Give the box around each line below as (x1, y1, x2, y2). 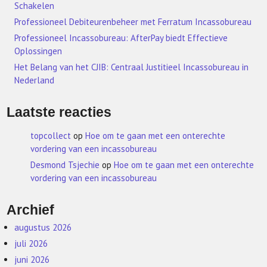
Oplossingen (14, 45, 63, 57)
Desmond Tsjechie (30, 159, 100, 171)
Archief (7, 203, 55, 218)
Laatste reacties (7, 105, 112, 120)
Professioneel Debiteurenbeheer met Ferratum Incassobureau (14, 16, 252, 28)
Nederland (14, 74, 55, 86)
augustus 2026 (14, 222, 72, 234)
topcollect (30, 130, 72, 142)
